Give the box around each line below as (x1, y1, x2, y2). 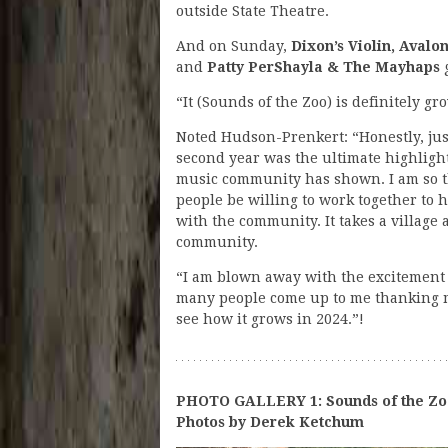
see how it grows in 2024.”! (176, 310, 364, 327)
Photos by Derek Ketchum (176, 413, 364, 430)
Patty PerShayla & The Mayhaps (207, 58, 440, 75)
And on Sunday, (176, 37, 291, 54)
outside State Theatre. (176, 2, 329, 19)
